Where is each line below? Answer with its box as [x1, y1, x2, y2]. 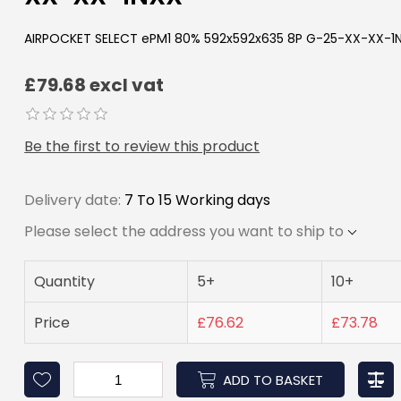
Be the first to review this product [24, 136, 260, 158]
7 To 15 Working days [124, 190, 271, 211]
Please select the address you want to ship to [24, 221, 345, 243]
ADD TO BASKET [223, 370, 324, 389]
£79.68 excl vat [24, 73, 165, 98]
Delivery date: [24, 190, 122, 211]
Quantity [34, 271, 96, 293]
